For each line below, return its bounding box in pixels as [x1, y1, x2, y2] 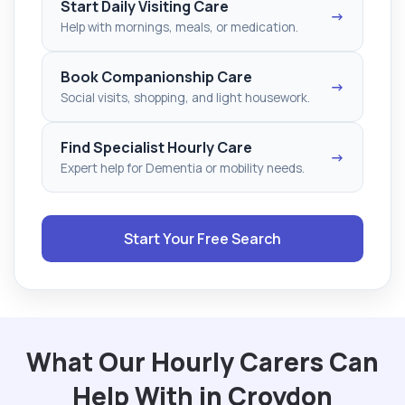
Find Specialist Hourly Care [61, 137, 252, 157]
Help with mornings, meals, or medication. [61, 18, 298, 35]
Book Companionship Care [61, 66, 252, 87]
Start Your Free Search [124, 228, 281, 249]
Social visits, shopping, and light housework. [61, 89, 310, 106]
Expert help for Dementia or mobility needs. [61, 159, 305, 176]
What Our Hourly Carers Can [26, 344, 379, 379]
